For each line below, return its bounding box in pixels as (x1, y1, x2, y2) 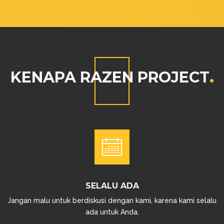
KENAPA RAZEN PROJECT (10, 68, 209, 86)
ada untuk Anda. (85, 208, 139, 216)
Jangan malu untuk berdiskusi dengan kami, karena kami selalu (7, 196, 216, 204)
